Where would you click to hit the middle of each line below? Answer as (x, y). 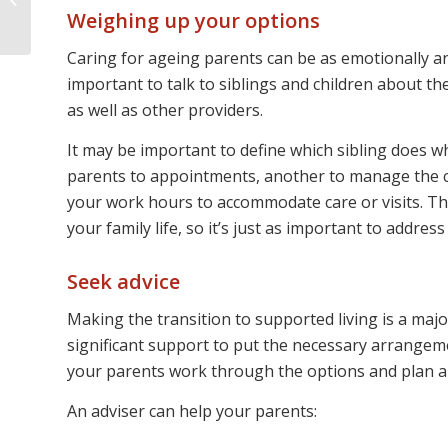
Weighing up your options (193, 20)
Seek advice (123, 281)
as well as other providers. (165, 110)
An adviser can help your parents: (192, 411)
